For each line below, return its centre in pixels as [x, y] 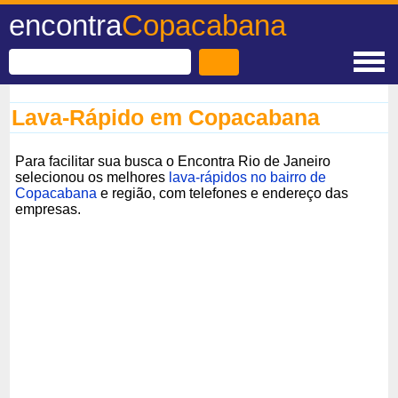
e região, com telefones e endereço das [223, 193]
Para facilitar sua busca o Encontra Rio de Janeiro [173, 161]
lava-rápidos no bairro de [248, 177]
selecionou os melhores [92, 177]
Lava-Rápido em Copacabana [166, 117]
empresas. [48, 209]
